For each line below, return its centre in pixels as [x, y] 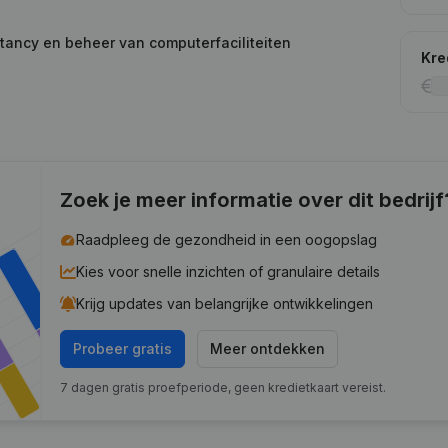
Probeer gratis [123, 348]
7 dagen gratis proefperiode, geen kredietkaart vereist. [223, 387]
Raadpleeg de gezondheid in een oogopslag [227, 239]
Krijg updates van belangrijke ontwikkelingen [225, 303]
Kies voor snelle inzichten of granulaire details [228, 271]
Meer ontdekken [268, 348]
